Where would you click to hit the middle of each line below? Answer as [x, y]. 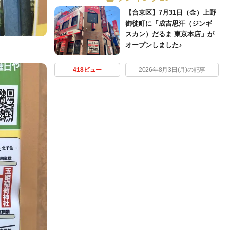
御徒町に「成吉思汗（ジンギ [169, 23]
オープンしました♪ [154, 45]
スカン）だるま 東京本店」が [170, 34]
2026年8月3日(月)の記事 [172, 70]
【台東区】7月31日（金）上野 [171, 12]
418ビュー [88, 70]
